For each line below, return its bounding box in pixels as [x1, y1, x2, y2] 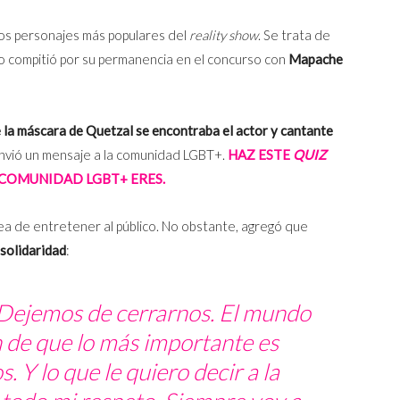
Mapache [288, 50, 343, 67]
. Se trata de [258, 26, 330, 43]
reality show [189, 26, 258, 43]
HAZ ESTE [228, 146, 293, 162]
